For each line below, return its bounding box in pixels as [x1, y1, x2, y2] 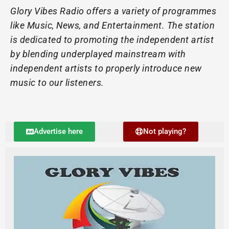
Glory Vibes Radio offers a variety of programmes [10, 6, 216, 16]
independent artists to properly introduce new [10, 63, 202, 74]
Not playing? [143, 126, 186, 136]
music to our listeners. [10, 77, 104, 88]
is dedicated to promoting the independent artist [10, 34, 214, 45]
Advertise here [34, 126, 83, 136]
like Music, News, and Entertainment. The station [10, 20, 215, 31]
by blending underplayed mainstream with [10, 49, 186, 59]
